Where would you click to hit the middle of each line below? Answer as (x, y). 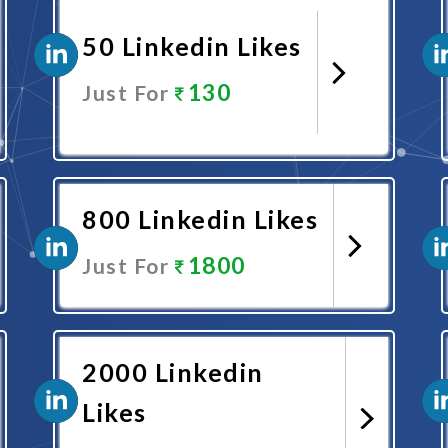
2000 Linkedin (173, 372)
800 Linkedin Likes (200, 219)
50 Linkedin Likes (192, 46)
